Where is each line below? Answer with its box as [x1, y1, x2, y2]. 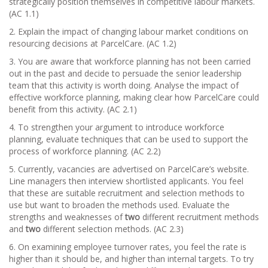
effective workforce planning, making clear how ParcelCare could [9, 91, 259, 103]
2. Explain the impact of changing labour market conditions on [9, 25, 248, 37]
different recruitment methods [140, 211, 259, 223]
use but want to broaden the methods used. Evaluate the [9, 199, 230, 211]
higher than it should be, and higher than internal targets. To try [9, 252, 254, 264]
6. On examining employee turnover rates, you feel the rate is [9, 240, 246, 252]
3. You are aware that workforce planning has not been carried [9, 55, 251, 67]
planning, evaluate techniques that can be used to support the [9, 133, 248, 145]
